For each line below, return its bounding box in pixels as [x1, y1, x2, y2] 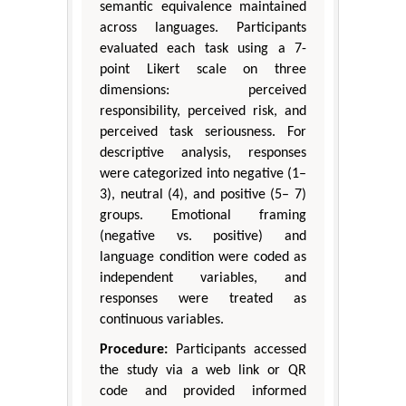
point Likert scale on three [100, 63, 306, 78]
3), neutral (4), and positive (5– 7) [100, 188, 306, 203]
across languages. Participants [100, 21, 306, 36]
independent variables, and [100, 271, 306, 286]
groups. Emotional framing [100, 208, 306, 224]
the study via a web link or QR [100, 363, 306, 379]
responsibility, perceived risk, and [100, 104, 306, 120]
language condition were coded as [100, 250, 306, 266]
